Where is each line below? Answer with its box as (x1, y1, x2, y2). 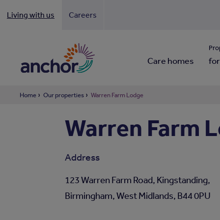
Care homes (147, 55, 194, 66)
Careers (69, 10, 97, 20)
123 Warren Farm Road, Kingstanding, (64, 174, 210, 185)
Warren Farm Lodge (91, 91, 143, 99)
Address (64, 151, 100, 163)
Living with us (7, 10, 55, 20)
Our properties (43, 91, 84, 99)
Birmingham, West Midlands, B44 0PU (64, 190, 211, 201)
